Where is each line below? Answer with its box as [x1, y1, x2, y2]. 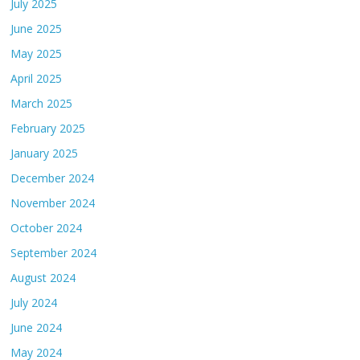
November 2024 [10, 195, 96, 211]
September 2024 [10, 245, 97, 261]
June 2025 [10, 21, 63, 37]
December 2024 [10, 170, 95, 186]
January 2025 [10, 145, 79, 162]
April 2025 [10, 71, 63, 87]
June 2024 [10, 320, 63, 336]
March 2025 [10, 96, 73, 112]
